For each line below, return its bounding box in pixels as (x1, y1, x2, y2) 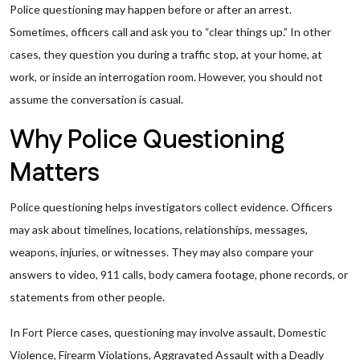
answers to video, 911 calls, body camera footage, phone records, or (10, 268, 348, 281)
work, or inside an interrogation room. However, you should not (10, 70, 323, 84)
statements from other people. (10, 290, 165, 304)
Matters (10, 155, 100, 191)
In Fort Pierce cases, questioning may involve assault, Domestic (10, 325, 326, 339)
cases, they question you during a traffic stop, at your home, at (10, 47, 322, 61)
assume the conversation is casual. (10, 92, 183, 106)
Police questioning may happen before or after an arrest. (10, 2, 292, 16)
